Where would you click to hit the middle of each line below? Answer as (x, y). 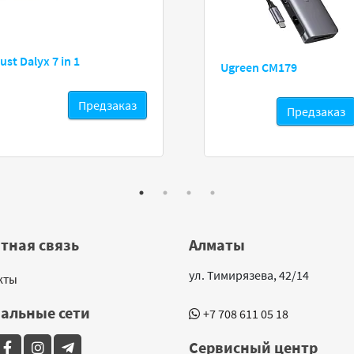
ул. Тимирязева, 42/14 (249, 275)
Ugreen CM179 (258, 67)
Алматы (217, 245)
